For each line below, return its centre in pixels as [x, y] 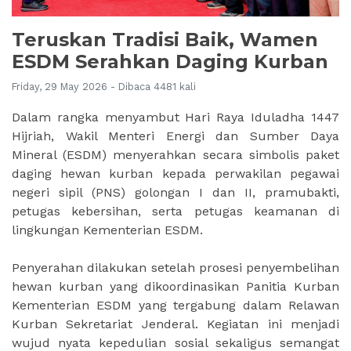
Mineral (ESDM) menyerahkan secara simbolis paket [175, 154]
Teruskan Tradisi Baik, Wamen [165, 39]
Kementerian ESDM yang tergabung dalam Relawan [175, 305]
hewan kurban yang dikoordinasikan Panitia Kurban [175, 286]
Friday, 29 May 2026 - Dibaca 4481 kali [104, 86]
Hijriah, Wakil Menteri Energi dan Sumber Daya [175, 136]
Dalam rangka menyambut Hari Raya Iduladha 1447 [175, 117]
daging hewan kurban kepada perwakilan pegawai [175, 173]
